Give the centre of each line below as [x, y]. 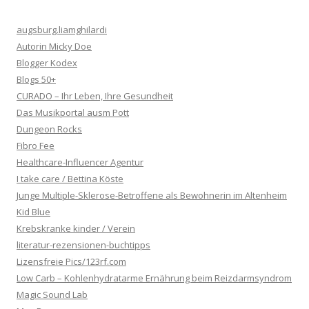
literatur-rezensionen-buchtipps [83, 245]
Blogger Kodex [47, 62]
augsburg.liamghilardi [62, 29]
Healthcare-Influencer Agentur [80, 162]
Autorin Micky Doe [54, 46]
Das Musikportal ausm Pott [73, 112]
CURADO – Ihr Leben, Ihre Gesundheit [95, 96]
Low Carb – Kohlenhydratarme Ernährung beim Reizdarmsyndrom [154, 278]
